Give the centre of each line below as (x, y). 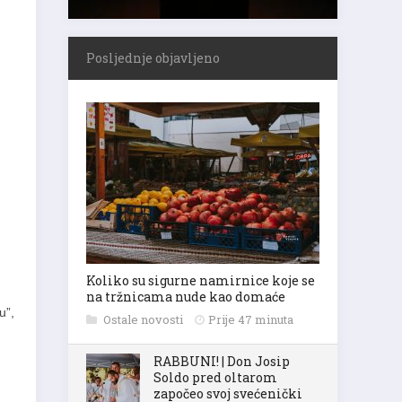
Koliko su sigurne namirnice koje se (201, 280)
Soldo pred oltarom (215, 377)
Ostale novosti (144, 319)
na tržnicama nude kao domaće (186, 297)
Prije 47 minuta (251, 319)
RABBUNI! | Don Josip (222, 361)
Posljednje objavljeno (153, 58)
